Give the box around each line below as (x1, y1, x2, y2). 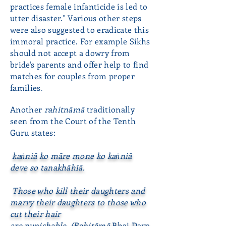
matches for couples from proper (10, 71, 135, 81)
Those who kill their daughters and (10, 185, 145, 196)
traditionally (84, 104, 135, 115)
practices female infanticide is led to (10, 1, 148, 12)
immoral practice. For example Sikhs (10, 36, 150, 46)
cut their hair (10, 208, 61, 219)
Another (10, 104, 44, 115)
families (10, 82, 41, 93)
